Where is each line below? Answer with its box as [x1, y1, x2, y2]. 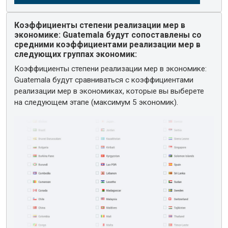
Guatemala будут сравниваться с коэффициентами [14, 75, 194, 85]
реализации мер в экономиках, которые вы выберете [14, 87, 205, 96]
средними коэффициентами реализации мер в [14, 40, 201, 50]
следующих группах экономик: [14, 49, 137, 60]
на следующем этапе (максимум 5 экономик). [14, 98, 179, 107]
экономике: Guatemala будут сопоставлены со [14, 30, 202, 40]
